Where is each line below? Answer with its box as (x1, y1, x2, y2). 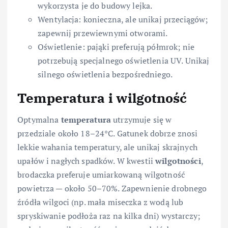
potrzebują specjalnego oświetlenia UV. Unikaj (38, 55, 210, 67)
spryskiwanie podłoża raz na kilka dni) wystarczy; (17, 210, 200, 221)
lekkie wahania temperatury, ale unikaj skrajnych (17, 141, 197, 153)
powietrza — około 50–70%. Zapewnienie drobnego (17, 182, 207, 194)
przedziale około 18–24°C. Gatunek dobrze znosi (17, 127, 198, 139)
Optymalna (17, 113, 61, 125)
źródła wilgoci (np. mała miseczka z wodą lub (17, 196, 184, 208)
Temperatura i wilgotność (17, 89, 187, 107)
